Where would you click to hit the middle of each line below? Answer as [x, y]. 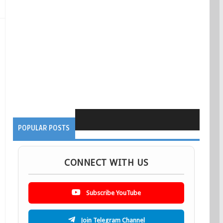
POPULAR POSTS [44, 128]
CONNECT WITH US [106, 162]
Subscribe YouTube [113, 193]
